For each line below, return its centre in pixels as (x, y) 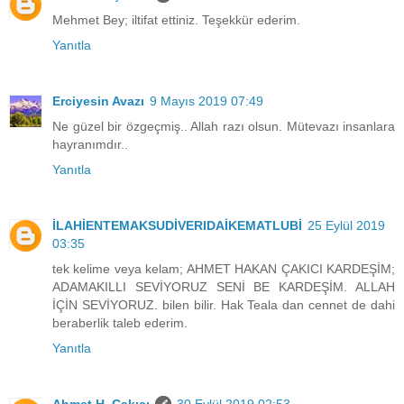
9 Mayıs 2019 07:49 (207, 101)
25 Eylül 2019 (346, 226)
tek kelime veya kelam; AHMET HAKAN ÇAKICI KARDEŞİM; (224, 269)
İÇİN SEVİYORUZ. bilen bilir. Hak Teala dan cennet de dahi (224, 305)
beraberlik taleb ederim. (120, 323)
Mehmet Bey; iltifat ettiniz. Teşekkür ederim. (176, 20)
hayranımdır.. (90, 145)
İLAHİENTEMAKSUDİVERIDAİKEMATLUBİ (177, 226)
